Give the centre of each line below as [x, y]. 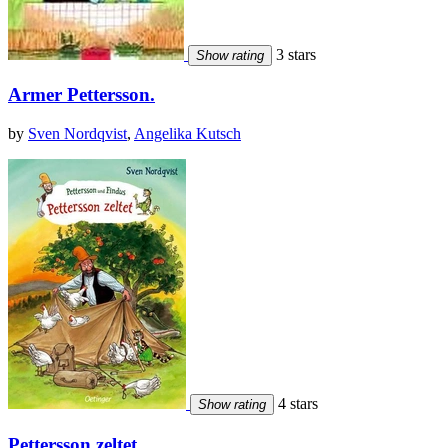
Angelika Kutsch [187, 134]
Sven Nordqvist [77, 134]
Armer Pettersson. [81, 95]
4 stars [296, 404]
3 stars [294, 54]
